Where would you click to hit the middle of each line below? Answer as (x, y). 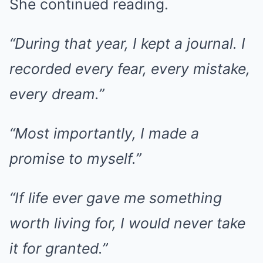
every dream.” (57, 94)
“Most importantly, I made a (104, 133)
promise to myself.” (75, 159)
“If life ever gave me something (116, 198)
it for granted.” (58, 248)
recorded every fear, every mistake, (130, 69)
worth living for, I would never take (127, 223)
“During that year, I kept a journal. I (127, 43)
